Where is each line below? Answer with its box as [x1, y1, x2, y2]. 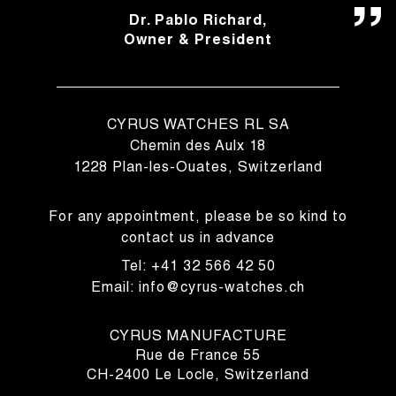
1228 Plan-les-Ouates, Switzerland [73, 161, 323, 176]
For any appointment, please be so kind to [49, 210, 347, 225]
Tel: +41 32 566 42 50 [120, 260, 276, 275]
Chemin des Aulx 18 [130, 140, 266, 155]
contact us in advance [121, 232, 275, 247]
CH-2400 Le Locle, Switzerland [87, 369, 309, 384]
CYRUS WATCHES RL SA [106, 118, 290, 133]
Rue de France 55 [135, 349, 261, 364]
